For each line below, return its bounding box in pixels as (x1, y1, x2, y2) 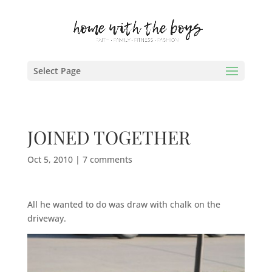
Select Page (33, 65, 81, 76)
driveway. (27, 212, 66, 224)
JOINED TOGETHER (27, 125, 190, 149)
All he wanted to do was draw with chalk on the (27, 199, 220, 210)
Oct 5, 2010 (27, 154, 73, 165)
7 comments (82, 154, 132, 165)
